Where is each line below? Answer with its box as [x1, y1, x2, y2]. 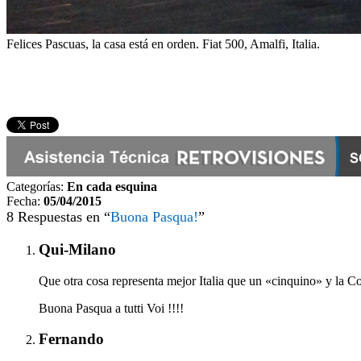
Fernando [39, 330, 104, 348]
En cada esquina [67, 180, 157, 194]
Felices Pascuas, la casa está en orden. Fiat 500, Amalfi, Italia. [6, 37, 320, 52]
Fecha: [6, 194, 40, 209]
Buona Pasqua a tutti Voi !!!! [39, 301, 184, 315]
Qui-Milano [39, 241, 116, 259]
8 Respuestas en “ [6, 209, 110, 226]
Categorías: [6, 180, 64, 194]
